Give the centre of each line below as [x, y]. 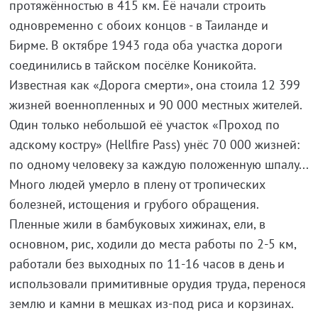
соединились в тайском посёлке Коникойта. [132, 65]
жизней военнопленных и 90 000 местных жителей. [155, 105]
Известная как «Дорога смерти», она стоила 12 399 [154, 85]
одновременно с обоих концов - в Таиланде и [138, 26]
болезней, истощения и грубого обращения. [133, 204]
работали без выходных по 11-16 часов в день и [147, 264]
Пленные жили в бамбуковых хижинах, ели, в [137, 224]
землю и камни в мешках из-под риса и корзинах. [151, 304]
